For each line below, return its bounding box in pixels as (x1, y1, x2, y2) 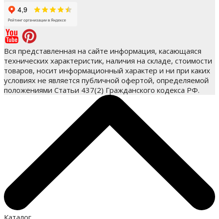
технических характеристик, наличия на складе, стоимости (4, 55, 212, 66)
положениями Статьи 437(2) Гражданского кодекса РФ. (4, 85, 199, 95)
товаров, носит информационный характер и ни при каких (4, 65, 210, 75)
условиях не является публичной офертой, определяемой (4, 75, 209, 85)
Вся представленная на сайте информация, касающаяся (4, 45, 201, 56)
